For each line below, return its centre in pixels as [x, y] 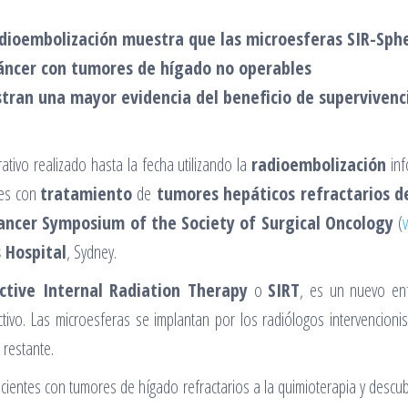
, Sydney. [92, 252]
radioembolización [319, 164]
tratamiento [88, 194]
